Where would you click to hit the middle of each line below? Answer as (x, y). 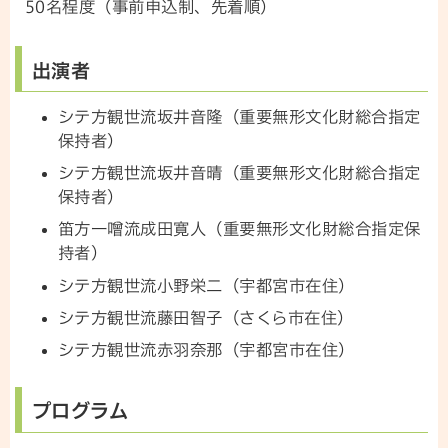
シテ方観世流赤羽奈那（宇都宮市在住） (208, 349)
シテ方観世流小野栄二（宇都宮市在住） (206, 285)
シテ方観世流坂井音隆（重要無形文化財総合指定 (239, 116)
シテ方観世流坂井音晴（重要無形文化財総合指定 (239, 173)
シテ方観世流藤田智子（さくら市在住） (205, 317)
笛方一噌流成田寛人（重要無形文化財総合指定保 (239, 229)
